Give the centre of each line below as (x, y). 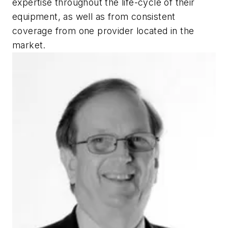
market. (29, 45)
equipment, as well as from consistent (94, 17)
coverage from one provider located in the (103, 31)
